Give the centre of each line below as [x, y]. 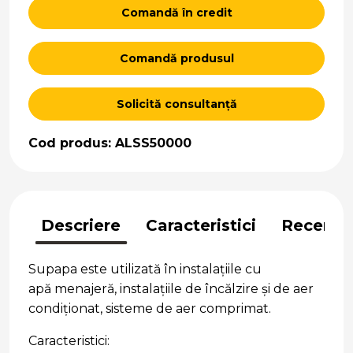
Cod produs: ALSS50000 [110, 143]
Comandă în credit [176, 13]
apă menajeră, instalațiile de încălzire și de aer [171, 289]
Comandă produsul [176, 59]
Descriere [81, 226]
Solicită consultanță [176, 104]
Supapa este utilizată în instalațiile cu [145, 269]
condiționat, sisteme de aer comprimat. [151, 309]
